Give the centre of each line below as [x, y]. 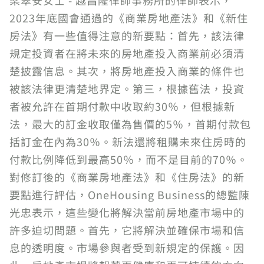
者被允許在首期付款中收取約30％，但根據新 [122, 106]
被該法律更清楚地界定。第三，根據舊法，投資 [127, 88]
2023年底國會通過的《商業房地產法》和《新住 [129, 18]
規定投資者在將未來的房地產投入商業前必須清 [127, 53]
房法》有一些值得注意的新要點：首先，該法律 [127, 35]
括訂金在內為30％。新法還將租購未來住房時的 [128, 141]
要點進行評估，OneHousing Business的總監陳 [130, 194]
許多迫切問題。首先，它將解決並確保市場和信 [127, 230]
